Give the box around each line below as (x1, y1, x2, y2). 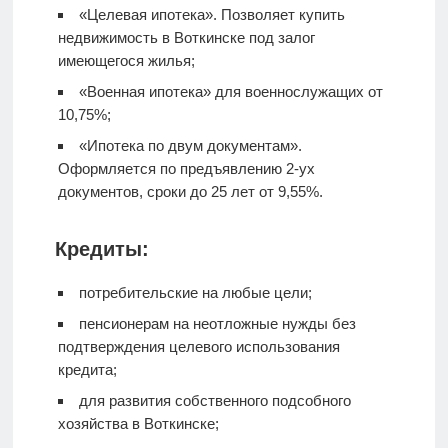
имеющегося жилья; (57, 52, 195, 69)
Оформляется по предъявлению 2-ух (57, 160, 315, 177)
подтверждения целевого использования (57, 338, 340, 355)
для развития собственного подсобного (78, 392, 351, 409)
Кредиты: (54, 238, 149, 260)
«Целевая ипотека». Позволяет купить (78, 6, 345, 23)
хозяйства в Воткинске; (57, 415, 219, 432)
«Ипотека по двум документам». (78, 137, 302, 154)
